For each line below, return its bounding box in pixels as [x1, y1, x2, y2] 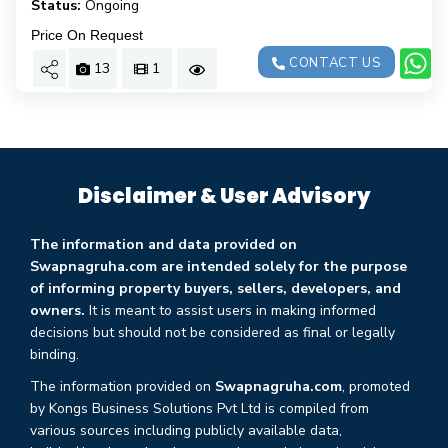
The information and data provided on [30, 235, 297, 254]
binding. [30, 345, 79, 364]
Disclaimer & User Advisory [77, 182, 371, 210]
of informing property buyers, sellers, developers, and [30, 279, 401, 298]
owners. [30, 301, 85, 320]
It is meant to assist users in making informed [85, 301, 376, 320]
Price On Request [31, 27, 143, 43]
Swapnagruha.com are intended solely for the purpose [30, 257, 407, 276]
